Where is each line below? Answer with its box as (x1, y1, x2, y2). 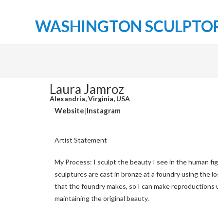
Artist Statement (54, 136, 107, 144)
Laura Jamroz (50, 81, 124, 97)
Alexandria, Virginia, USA (50, 94, 130, 103)
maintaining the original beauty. (54, 194, 149, 202)
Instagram (87, 106, 121, 115)
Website (54, 106, 84, 115)
